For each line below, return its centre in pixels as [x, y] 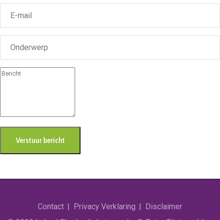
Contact [51, 206]
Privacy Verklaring [105, 206]
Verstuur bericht [40, 140]
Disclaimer [164, 206]
